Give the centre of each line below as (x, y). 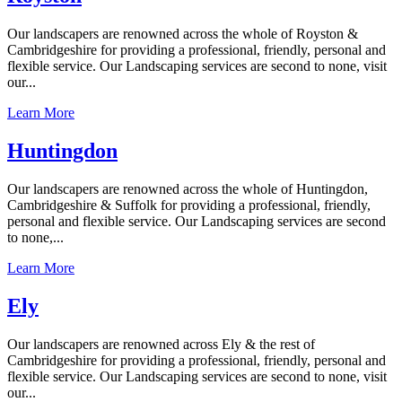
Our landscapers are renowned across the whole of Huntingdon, (188, 188)
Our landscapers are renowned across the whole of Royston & (183, 34)
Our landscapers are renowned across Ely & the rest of (161, 344)
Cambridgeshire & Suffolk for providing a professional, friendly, (189, 205)
